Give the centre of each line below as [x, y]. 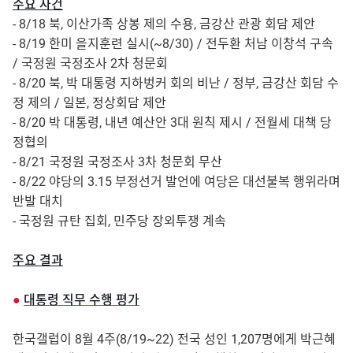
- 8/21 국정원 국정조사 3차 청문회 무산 [117, 162]
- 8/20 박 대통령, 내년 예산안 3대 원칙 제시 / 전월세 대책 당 [172, 123]
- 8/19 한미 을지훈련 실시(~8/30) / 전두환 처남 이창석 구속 [173, 44]
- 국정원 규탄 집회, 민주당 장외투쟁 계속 [119, 221]
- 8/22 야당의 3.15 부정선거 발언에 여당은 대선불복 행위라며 [176, 182]
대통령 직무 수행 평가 [82, 300]
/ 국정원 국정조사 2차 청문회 [90, 63]
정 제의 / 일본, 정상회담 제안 [89, 103]
